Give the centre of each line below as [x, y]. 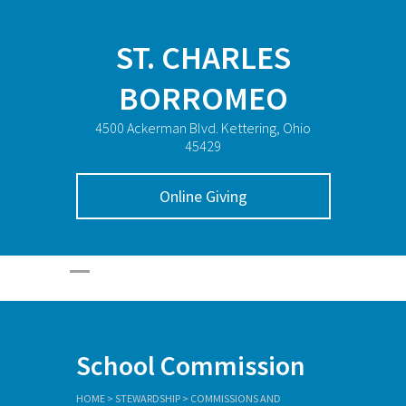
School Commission [191, 365]
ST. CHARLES [203, 58]
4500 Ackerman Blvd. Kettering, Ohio [203, 128]
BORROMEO [203, 98]
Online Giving [204, 196]
